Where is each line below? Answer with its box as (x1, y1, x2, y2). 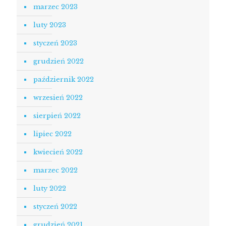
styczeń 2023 (33, 39, 77, 47)
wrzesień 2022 (33, 93, 83, 102)
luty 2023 (33, 21, 66, 29)
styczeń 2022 (33, 202, 77, 211)
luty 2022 (33, 184, 66, 193)
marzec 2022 (33, 166, 78, 175)
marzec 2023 (33, 3, 78, 11)
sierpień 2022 (33, 111, 81, 120)
